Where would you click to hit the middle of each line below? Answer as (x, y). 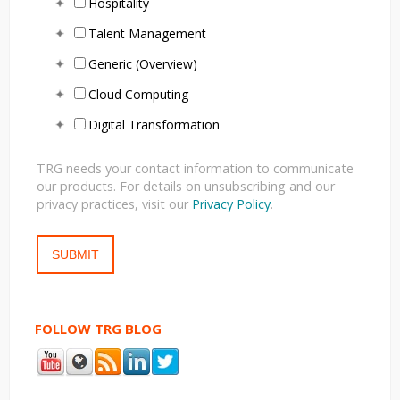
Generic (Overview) (143, 64)
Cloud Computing (138, 95)
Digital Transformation (154, 125)
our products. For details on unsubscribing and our (186, 186)
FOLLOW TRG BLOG (98, 328)
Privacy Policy (231, 204)
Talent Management (147, 34)
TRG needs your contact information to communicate (195, 168)
